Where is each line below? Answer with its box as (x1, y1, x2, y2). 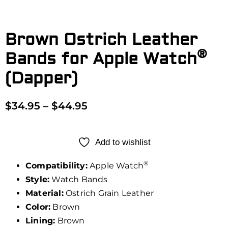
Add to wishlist (95, 137, 151, 148)
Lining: (25, 216, 55, 226)
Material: (25, 188, 64, 198)
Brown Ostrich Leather (5, 30, 197, 50)
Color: (25, 202, 51, 212)
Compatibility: (25, 161, 88, 171)
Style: (25, 175, 50, 185)
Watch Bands (49, 175, 108, 185)
